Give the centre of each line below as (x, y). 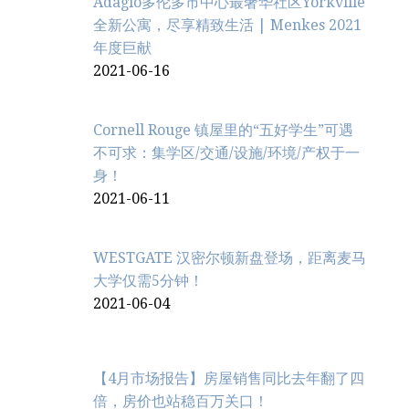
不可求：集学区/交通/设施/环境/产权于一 (226, 152)
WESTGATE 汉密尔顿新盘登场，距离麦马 (230, 257)
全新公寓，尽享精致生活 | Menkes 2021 (227, 25)
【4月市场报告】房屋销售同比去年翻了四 (229, 378)
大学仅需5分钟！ (148, 280)
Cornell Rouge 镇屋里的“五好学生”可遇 (223, 130)
